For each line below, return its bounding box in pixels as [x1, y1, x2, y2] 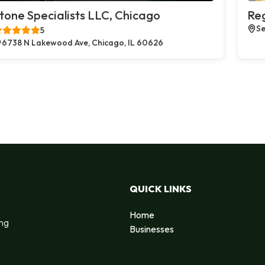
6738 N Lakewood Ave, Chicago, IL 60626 [2, 37, 163, 48]
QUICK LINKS [130, 182, 192, 195]
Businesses [130, 222, 174, 235]
